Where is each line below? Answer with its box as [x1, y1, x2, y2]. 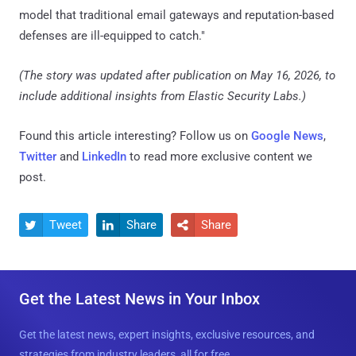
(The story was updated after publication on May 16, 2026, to [19, 68, 335, 83]
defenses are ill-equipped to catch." [19, 28, 205, 43]
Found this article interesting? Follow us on [19, 128, 251, 143]
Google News [251, 128, 323, 143]
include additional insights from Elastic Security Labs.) [19, 88, 306, 103]
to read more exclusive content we [126, 149, 312, 164]
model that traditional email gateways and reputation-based [19, 7, 334, 22]
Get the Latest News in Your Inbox [19, 288, 260, 308]
